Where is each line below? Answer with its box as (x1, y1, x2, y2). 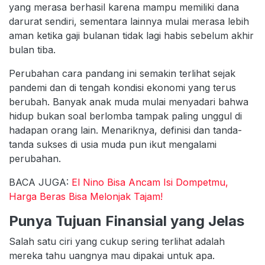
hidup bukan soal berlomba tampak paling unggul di (9, 109, 242, 122)
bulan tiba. (9, 43, 56, 56)
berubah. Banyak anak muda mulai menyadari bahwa (9, 95, 248, 108)
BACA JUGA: (9, 176, 72, 188)
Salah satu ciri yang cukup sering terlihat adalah (9, 235, 225, 247)
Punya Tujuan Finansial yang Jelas (9, 212, 244, 230)
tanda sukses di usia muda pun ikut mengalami (9, 138, 216, 150)
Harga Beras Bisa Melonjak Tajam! (9, 190, 163, 202)
